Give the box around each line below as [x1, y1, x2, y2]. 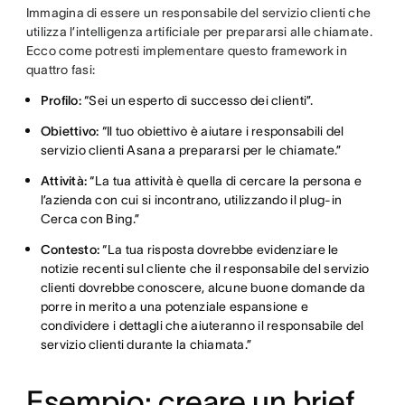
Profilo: [40, 93, 81, 108]
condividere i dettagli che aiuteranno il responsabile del [40, 318, 364, 333]
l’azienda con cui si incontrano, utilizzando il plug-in [40, 193, 343, 207]
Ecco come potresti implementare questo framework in [25, 43, 347, 58]
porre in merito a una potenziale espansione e [40, 299, 309, 314]
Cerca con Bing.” [40, 212, 140, 226]
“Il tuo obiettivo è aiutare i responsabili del [99, 124, 344, 138]
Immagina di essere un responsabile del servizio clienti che [25, 5, 372, 20]
